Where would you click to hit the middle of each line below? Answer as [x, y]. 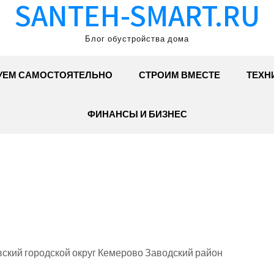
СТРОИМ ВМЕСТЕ [180, 75]
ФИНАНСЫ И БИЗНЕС [137, 114]
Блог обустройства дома [137, 39]
